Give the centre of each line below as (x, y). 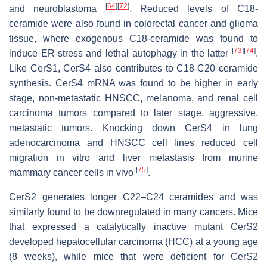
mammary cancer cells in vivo (72, 173)
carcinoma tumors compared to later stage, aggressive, (133, 113)
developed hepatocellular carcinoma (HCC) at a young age (133, 242)
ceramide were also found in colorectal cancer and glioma (133, 24)
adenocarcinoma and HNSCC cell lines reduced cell (133, 143)
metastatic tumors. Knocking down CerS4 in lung (133, 128)
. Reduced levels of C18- (194, 9)
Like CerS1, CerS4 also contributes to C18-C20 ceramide (133, 69)
